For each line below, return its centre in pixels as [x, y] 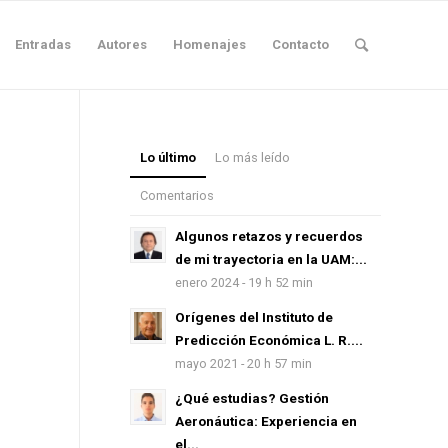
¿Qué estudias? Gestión [251, 398]
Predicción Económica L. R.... [268, 340]
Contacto [300, 44]
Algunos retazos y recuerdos [268, 236]
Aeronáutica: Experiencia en [265, 421]
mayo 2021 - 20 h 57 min [243, 363]
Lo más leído [252, 157]
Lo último [167, 157]
